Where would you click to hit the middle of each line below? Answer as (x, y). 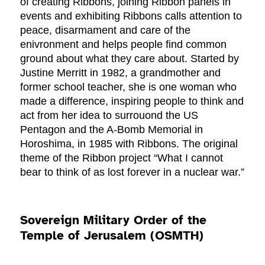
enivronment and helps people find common (124, 44)
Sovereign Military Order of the (114, 220)
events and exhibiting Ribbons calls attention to (131, 16)
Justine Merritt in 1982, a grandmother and (121, 72)
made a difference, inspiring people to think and (132, 101)
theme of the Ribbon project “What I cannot (122, 158)
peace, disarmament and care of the (106, 30)
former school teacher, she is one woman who (129, 87)
